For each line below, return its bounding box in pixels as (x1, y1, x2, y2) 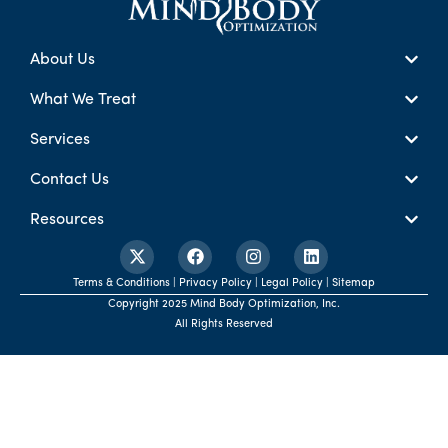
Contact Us (30, 171, 109, 188)
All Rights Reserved (175, 318, 273, 330)
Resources (30, 211, 104, 228)
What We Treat (30, 91, 136, 108)
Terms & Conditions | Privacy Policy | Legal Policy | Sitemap (73, 277, 375, 289)
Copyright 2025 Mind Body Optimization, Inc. (108, 298, 340, 310)
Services (30, 131, 90, 148)
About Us (30, 51, 95, 68)
